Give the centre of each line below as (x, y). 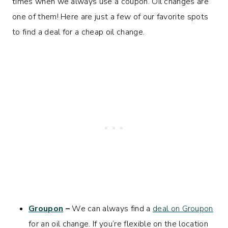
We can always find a (112, 208)
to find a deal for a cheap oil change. (79, 32)
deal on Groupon (183, 208)
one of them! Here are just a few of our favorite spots (110, 17)
